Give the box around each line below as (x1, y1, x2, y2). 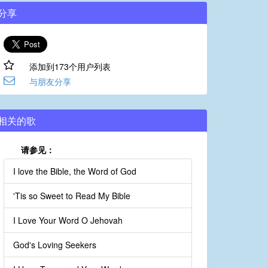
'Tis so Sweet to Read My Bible (13, 190, 130, 202)
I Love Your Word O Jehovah (13, 214, 123, 227)
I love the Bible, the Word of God (13, 165, 136, 178)
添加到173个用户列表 (29, 60, 111, 73)
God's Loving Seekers (13, 239, 96, 251)
